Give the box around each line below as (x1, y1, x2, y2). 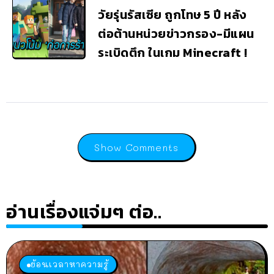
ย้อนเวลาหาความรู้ (31, 258, 109, 269)
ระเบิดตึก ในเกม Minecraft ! (98, 43, 248, 62)
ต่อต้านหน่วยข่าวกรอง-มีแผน (98, 24, 254, 43)
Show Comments (94, 140, 179, 154)
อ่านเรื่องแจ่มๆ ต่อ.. (6, 197, 161, 226)
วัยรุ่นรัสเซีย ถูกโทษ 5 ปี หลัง (98, 5, 247, 24)
